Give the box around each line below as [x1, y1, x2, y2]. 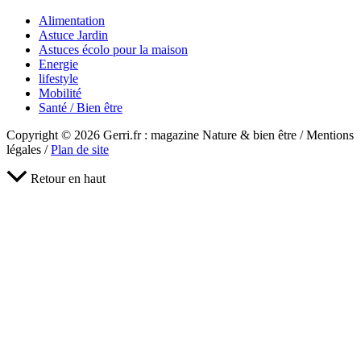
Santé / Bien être [39, 100, 122, 114]
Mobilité [39, 85, 81, 100]
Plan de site [51, 142, 109, 156]
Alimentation [39, 13, 105, 27]
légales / [6, 142, 51, 156]
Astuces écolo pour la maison [39, 42, 188, 56]
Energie [39, 56, 78, 71]
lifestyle [39, 71, 78, 85]
